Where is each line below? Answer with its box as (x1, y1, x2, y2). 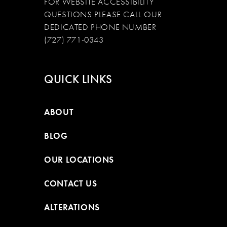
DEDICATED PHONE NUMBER (44, 21, 157, 32)
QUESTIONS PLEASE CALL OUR (44, 9, 162, 20)
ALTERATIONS (44, 202, 100, 213)
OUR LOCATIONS (44, 155, 114, 166)
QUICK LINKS (44, 71, 112, 87)
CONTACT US (44, 178, 97, 190)
